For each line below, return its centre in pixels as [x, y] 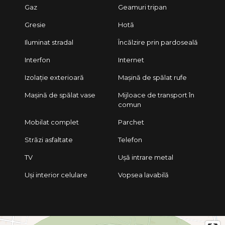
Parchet [131, 122]
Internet [131, 60]
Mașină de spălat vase [60, 95]
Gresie [35, 24]
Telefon [130, 139]
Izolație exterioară [54, 77]
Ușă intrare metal [146, 157]
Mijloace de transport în [156, 95]
